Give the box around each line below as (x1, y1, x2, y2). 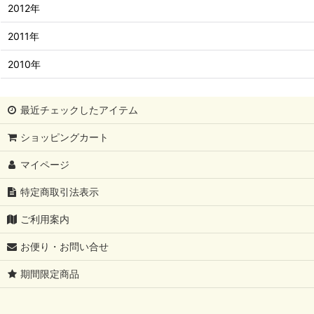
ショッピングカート (20, 131, 109, 143)
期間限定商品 (20, 268, 80, 280)
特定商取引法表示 (20, 186, 100, 198)
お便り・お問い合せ (20, 240, 109, 252)
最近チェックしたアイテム (20, 104, 139, 116)
